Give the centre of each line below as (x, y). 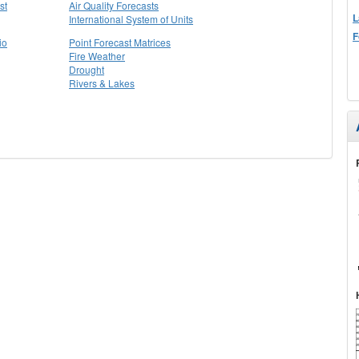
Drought (87, 69)
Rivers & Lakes (102, 83)
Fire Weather (97, 56)
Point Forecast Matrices (120, 42)
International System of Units (131, 19)
